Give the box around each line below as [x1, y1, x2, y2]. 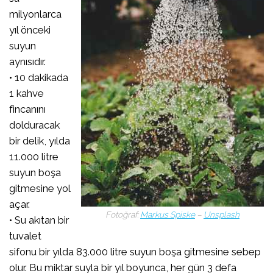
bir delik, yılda [9, 135, 70, 147]
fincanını [9, 103, 46, 116]
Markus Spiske [140, 209, 195, 219]
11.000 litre [9, 151, 58, 163]
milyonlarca [9, 8, 62, 21]
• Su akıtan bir [9, 214, 69, 227]
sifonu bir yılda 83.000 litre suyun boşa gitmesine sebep [9, 246, 261, 258]
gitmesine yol [9, 182, 70, 195]
